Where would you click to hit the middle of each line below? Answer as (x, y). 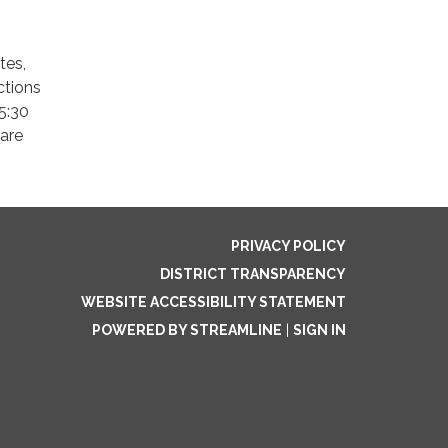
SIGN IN (319, 329)
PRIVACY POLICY (288, 245)
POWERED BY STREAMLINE (187, 329)
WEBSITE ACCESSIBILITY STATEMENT (213, 301)
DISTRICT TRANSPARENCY (253, 273)
